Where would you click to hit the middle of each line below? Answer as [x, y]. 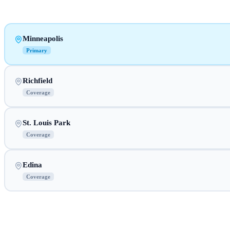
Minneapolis [43, 38]
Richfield [37, 80]
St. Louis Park [46, 122]
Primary [36, 50]
